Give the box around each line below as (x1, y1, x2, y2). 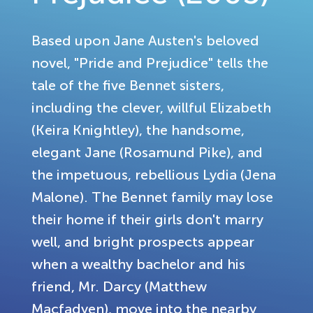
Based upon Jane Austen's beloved (31, 33, 259, 48)
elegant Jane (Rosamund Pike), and (31, 145, 263, 160)
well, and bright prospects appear (31, 234, 254, 249)
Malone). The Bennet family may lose (31, 189, 273, 205)
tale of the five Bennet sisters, (31, 78, 224, 93)
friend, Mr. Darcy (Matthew (31, 279, 207, 294)
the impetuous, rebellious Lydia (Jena (31, 167, 276, 182)
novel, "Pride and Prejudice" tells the (31, 55, 268, 71)
